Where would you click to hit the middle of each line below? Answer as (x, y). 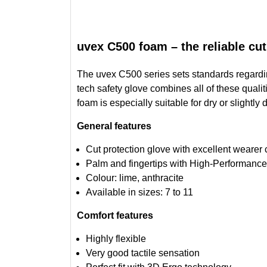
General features (114, 126)
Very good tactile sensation (142, 253)
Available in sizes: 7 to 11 (139, 192)
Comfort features (115, 215)
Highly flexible (116, 238)
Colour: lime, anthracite (134, 178)
